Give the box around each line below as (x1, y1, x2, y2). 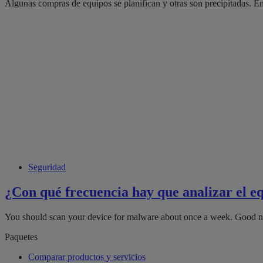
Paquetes (5, 231, 38, 242)
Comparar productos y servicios (28, 251, 146, 262)
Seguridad (28, 162, 66, 173)
